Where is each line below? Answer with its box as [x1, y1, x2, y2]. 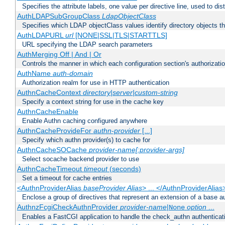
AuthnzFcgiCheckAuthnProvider [17, 203, 120, 211]
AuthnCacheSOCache [17, 146, 89, 154]
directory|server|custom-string [82, 88, 178, 97]
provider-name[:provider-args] [88, 146, 184, 154]
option [186, 203, 206, 211]
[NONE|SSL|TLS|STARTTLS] [73, 31, 167, 40]
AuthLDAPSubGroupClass [17, 12, 102, 21]
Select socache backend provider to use [22, 155, 139, 163]
